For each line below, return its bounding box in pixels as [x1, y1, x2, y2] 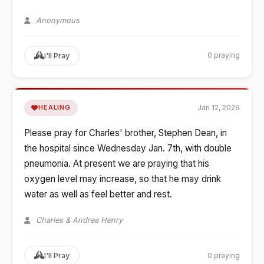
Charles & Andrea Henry [33, 216, 123, 225]
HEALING [38, 103, 71, 112]
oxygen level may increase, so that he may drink [24, 173, 221, 185]
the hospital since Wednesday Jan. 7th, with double [24, 143, 232, 154]
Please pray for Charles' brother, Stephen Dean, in [24, 127, 227, 139]
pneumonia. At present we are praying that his [24, 158, 209, 170]
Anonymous [33, 15, 80, 25]
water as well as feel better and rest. [24, 189, 172, 200]
